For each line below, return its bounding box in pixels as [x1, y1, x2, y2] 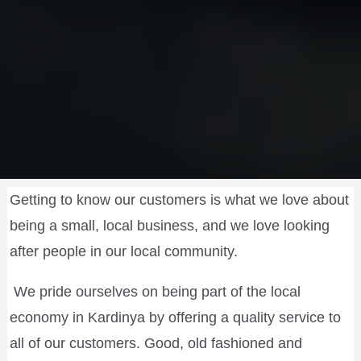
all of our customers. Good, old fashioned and [10, 334, 302, 351]
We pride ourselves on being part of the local [10, 283, 301, 300]
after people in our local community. [10, 243, 238, 259]
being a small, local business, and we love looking [10, 217, 330, 234]
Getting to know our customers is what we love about [10, 191, 349, 208]
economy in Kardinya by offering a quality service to [10, 309, 341, 326]
